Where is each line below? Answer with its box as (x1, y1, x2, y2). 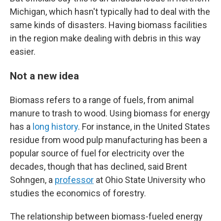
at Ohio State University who (94, 175, 205, 185)
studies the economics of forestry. (10, 188, 146, 198)
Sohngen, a (10, 175, 55, 185)
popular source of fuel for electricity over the (10, 148, 184, 158)
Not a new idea (10, 70, 79, 82)
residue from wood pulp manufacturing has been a (10, 135, 207, 145)
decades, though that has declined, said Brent (10, 161, 187, 172)
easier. (10, 46, 36, 57)
